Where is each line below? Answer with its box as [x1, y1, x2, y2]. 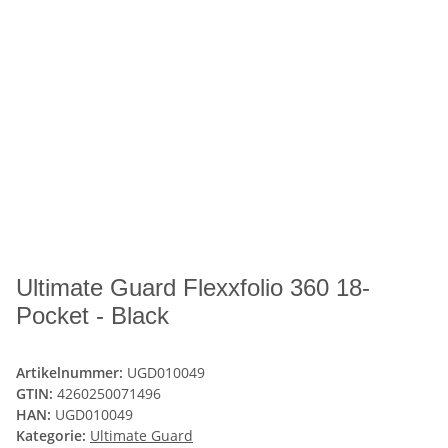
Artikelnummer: [16, 363, 127, 383]
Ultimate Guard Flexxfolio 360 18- [16, 274, 370, 302]
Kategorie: [16, 426, 90, 446]
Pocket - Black [16, 302, 169, 330]
